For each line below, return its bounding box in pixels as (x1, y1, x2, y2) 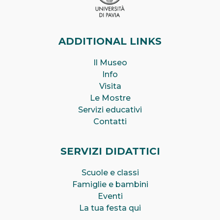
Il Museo (93, 58, 127, 68)
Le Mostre (89, 93, 131, 103)
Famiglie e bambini (72, 180, 148, 190)
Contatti (93, 117, 127, 127)
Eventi (97, 192, 123, 201)
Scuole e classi (81, 168, 139, 178)
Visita (99, 82, 121, 91)
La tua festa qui (79, 203, 141, 213)
